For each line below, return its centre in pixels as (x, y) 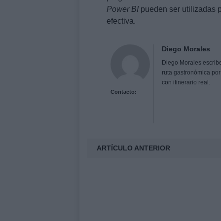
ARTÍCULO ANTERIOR (133, 148)
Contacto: (124, 92)
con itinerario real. (186, 82)
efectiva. (121, 21)
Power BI (123, 9)
